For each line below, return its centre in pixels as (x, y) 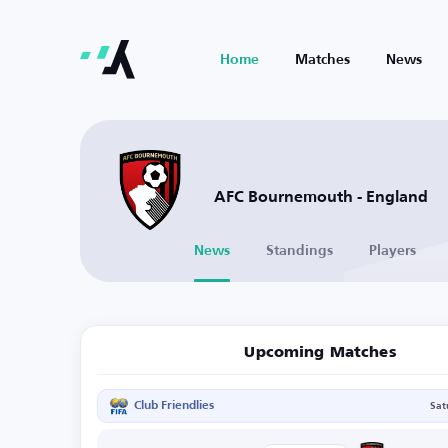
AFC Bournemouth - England (321, 197)
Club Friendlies (174, 406)
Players (392, 251)
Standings (299, 251)
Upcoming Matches (320, 352)
